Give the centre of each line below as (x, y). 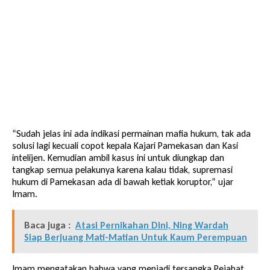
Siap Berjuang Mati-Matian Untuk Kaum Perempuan (136, 237)
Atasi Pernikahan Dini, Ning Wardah (152, 225)
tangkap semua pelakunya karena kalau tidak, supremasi (122, 169)
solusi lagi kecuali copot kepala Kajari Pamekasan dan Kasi (125, 145)
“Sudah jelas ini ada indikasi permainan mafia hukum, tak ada (131, 133)
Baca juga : (47, 225)
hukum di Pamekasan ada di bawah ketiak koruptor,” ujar (123, 181)
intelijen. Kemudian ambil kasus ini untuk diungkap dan (118, 157)
